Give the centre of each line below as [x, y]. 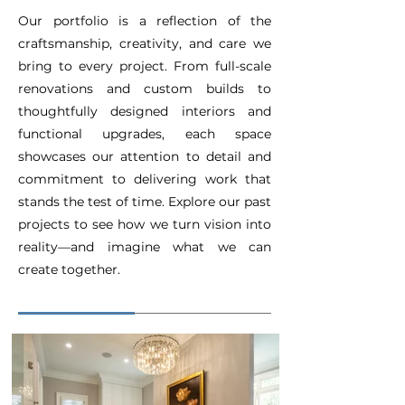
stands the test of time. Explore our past [145, 202]
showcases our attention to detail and [145, 156]
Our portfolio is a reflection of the [145, 21]
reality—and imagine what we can [145, 247]
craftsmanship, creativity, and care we [145, 43]
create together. [69, 269]
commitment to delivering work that [145, 179]
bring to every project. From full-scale [145, 66]
